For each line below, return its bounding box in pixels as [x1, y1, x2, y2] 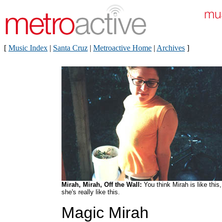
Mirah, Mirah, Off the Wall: [61, 181, 142, 188]
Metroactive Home [93, 44, 152, 52]
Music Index [8, 44, 48, 52]
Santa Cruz [53, 44, 88, 52]
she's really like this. [61, 188, 120, 196]
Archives [157, 44, 185, 52]
